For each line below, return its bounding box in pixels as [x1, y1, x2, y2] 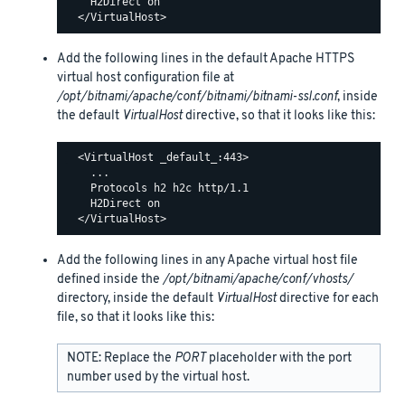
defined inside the [57, 270, 163, 288]
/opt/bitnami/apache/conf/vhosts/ [163, 270, 353, 288]
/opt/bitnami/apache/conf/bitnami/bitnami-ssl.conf [57, 88, 337, 106]
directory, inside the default [57, 289, 216, 307]
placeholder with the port [206, 349, 352, 367]
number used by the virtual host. [67, 368, 250, 386]
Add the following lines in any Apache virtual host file [57, 251, 358, 269]
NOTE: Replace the [67, 349, 174, 367]
